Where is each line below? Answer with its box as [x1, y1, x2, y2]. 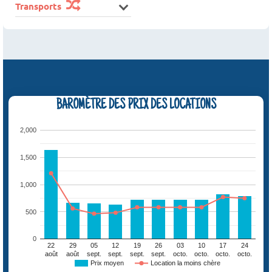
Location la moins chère [151, 259, 221, 267]
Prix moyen [90, 259, 124, 267]
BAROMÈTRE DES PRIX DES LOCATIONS [56, 98, 216, 114]
